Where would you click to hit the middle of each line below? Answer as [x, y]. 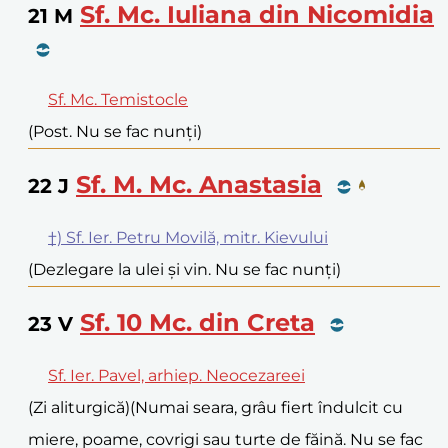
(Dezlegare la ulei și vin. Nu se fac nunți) [184, 269]
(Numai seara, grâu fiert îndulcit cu [266, 407]
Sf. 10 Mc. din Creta [197, 322]
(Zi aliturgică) [79, 407]
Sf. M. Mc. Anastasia [199, 184]
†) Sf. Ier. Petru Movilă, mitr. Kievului [188, 237]
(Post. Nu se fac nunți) [115, 132]
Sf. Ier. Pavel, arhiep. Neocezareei [176, 375]
